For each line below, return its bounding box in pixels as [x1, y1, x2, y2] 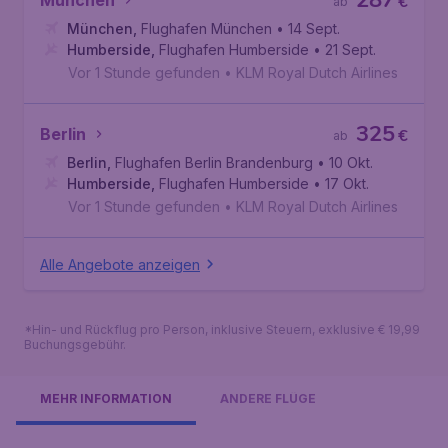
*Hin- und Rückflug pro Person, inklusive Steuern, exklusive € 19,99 [24, 322, 420, 337]
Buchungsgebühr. [24, 337, 126, 352]
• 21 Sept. [313, 41, 376, 58]
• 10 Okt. [317, 154, 373, 171]
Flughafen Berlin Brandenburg [115, 154, 313, 171]
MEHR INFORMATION [40, 391, 172, 406]
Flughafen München [141, 20, 272, 37]
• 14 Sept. [276, 20, 340, 37]
